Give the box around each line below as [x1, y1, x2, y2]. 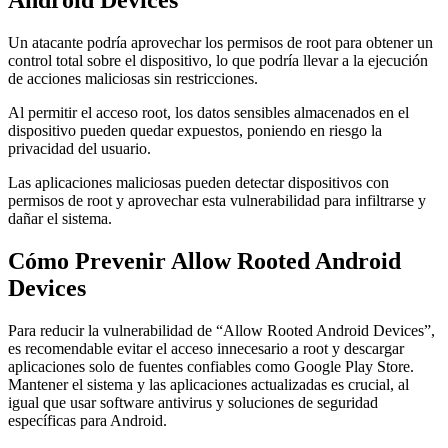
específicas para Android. [8, 411, 167, 429]
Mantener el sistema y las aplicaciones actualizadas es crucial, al [8, 375, 409, 393]
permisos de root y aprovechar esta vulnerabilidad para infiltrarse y [8, 191, 426, 209]
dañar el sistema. [8, 209, 112, 227]
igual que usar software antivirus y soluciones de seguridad [8, 393, 378, 411]
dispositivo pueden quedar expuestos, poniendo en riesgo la [8, 121, 382, 139]
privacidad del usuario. [8, 139, 151, 157]
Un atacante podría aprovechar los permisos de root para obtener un [8, 33, 433, 51]
